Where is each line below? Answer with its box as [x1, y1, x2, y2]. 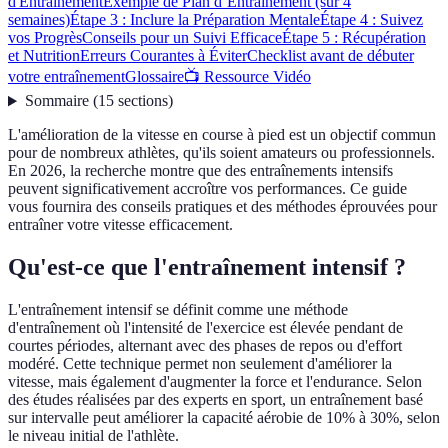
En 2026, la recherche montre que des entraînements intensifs [8, 162, 393, 180]
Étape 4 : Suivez [320, 11, 423, 29]
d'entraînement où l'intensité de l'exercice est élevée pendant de [8, 319, 403, 337]
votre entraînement [8, 68, 125, 86]
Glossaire [125, 68, 184, 86]
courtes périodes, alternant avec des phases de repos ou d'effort [8, 337, 402, 355]
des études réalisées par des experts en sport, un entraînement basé [8, 391, 423, 409]
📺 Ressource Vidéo [184, 68, 311, 86]
